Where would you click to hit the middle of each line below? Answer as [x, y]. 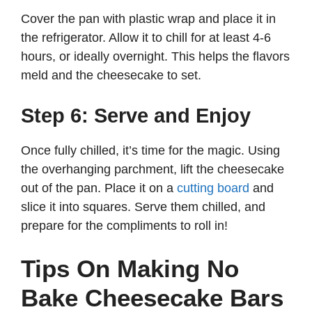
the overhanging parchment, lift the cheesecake [153, 170]
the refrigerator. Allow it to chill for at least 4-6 [146, 38]
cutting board [213, 188]
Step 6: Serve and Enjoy [136, 116]
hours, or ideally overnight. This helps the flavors [155, 57]
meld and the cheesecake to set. [111, 76]
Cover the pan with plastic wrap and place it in [148, 19]
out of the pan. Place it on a [99, 188]
